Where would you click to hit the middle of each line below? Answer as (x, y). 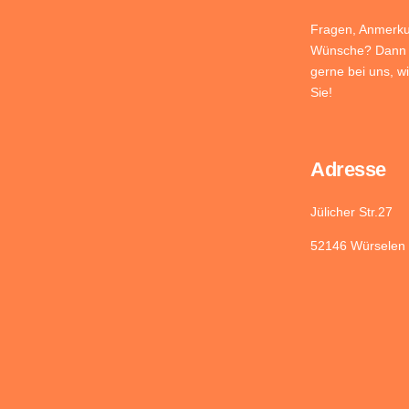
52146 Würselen (358, 246)
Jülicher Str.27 (351, 211)
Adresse (348, 169)
